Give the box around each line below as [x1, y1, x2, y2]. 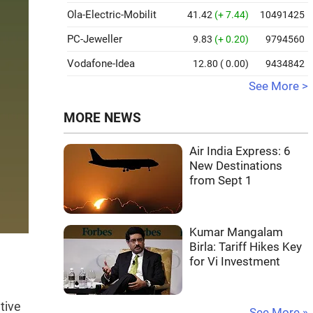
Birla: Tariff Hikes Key [189, 240, 302, 254]
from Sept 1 [189, 174, 252, 187]
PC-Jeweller [67, 33, 122, 45]
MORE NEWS [64, 110, 141, 126]
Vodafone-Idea [67, 57, 135, 70]
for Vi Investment [189, 255, 280, 268]
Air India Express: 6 [189, 145, 291, 158]
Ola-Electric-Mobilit [67, 8, 156, 21]
